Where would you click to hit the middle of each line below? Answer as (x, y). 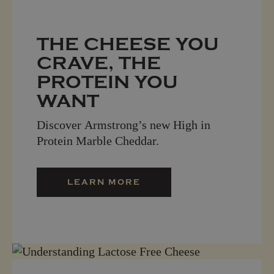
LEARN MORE (104, 182)
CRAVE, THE (99, 63)
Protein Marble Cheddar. (98, 140)
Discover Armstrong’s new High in (124, 124)
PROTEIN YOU (107, 82)
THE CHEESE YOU (128, 44)
